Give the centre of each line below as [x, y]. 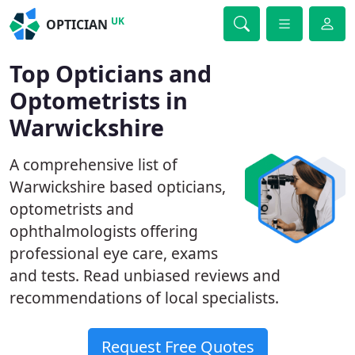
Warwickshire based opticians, [118, 187]
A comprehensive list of [94, 164]
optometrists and [72, 209]
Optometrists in [99, 100]
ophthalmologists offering [104, 231]
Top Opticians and [111, 73]
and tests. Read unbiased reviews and [145, 275]
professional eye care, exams [114, 253]
